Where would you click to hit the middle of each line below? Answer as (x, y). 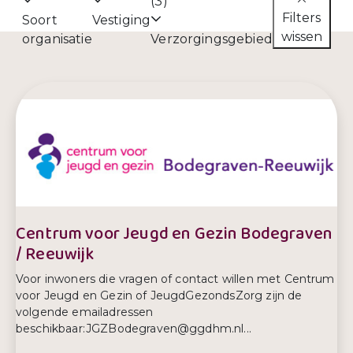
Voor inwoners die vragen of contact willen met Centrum (175, 279)
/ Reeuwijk (55, 254)
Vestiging (121, 20)
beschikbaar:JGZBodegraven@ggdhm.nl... (134, 328)
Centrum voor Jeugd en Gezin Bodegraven (175, 234)
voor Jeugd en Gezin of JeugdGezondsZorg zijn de (159, 295)
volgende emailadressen (85, 312)
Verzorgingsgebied (212, 39)
